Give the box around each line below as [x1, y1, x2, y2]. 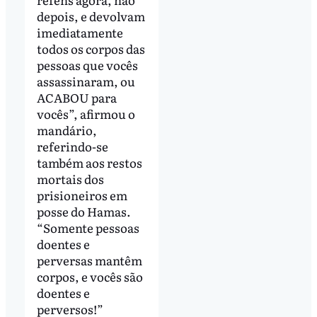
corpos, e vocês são [36, 267, 143, 285]
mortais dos [36, 169, 104, 188]
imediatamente [36, 23, 123, 41]
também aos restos [36, 153, 142, 171]
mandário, [36, 120, 97, 139]
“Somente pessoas [36, 218, 139, 236]
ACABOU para [36, 88, 117, 106]
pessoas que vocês [36, 55, 138, 74]
